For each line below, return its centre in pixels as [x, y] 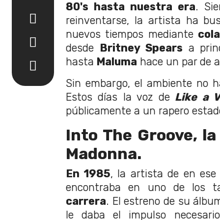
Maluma [115, 61]
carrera [86, 201]
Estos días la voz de [118, 97]
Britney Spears [141, 48]
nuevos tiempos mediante [132, 34]
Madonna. [104, 153]
